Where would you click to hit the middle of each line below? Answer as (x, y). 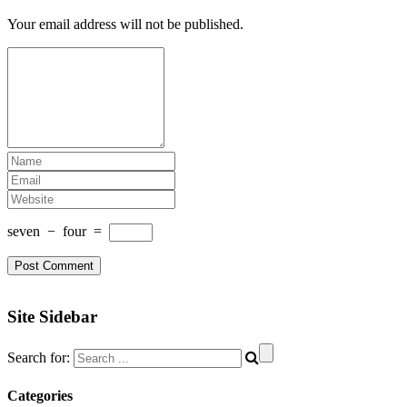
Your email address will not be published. (125, 24)
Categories (40, 395)
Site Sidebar (52, 316)
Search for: (39, 358)
